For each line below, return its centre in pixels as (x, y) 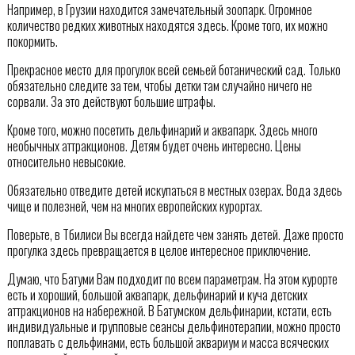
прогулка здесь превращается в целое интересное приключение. (158, 250)
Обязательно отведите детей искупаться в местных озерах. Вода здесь (174, 190)
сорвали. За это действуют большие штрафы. (111, 101)
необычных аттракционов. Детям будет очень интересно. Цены (154, 145)
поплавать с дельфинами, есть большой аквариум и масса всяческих (168, 342)
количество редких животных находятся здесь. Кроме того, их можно (167, 25)
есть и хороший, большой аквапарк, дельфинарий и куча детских (157, 294)
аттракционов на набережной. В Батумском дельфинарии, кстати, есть (169, 310)
